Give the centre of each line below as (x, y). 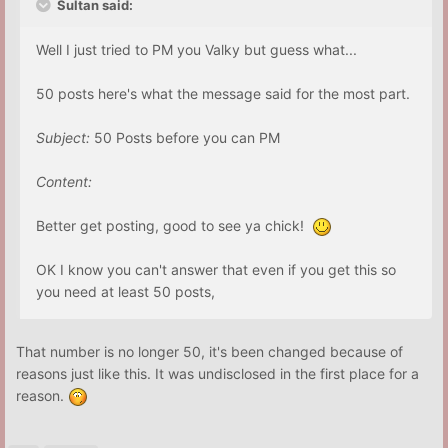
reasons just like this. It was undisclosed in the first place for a (217, 373)
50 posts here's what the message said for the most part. (223, 93)
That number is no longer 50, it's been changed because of (209, 351)
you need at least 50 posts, (125, 291)
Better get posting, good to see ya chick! (174, 225)
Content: (64, 181)
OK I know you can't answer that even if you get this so (216, 269)
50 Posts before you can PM (185, 137)
